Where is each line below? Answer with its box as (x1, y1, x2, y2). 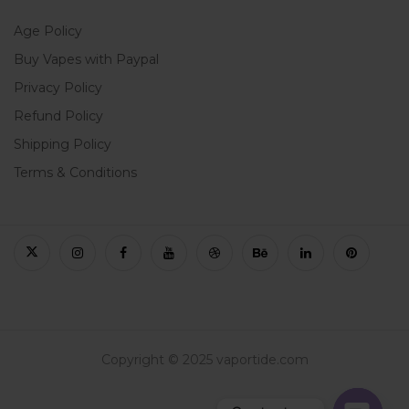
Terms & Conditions (14, 164, 137, 181)
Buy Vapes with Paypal (14, 51, 159, 68)
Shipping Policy (14, 136, 111, 152)
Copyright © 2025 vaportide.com (100, 351, 309, 368)
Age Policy (14, 23, 82, 39)
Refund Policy (14, 108, 103, 124)
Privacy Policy (14, 79, 102, 96)
